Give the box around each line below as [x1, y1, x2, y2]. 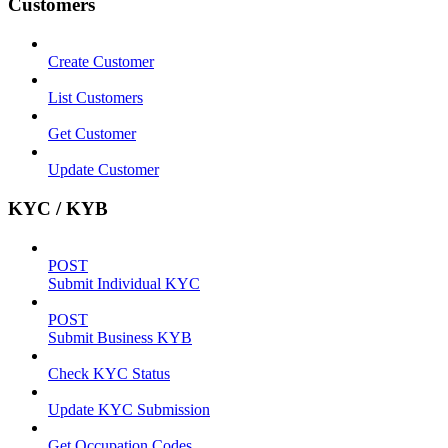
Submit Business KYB [48, 328, 192, 346]
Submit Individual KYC [48, 274, 200, 292]
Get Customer [48, 125, 136, 143]
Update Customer [48, 161, 159, 179]
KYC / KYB [8, 197, 108, 219]
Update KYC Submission [48, 400, 210, 418]
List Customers [48, 89, 143, 107]
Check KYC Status [48, 364, 170, 382]
